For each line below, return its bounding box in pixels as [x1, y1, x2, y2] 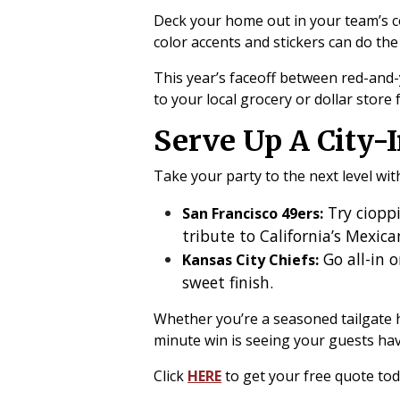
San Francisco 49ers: [182, 204, 323, 223]
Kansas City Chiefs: [182, 250, 319, 270]
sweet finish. [182, 271, 273, 293]
